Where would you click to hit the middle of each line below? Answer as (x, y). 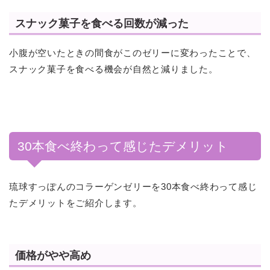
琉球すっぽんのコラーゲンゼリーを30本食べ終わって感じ (133, 187)
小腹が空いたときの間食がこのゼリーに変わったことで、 (133, 53)
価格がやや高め (53, 255)
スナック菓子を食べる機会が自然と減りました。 (114, 69)
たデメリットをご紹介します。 (76, 203)
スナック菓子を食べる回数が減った (102, 24)
